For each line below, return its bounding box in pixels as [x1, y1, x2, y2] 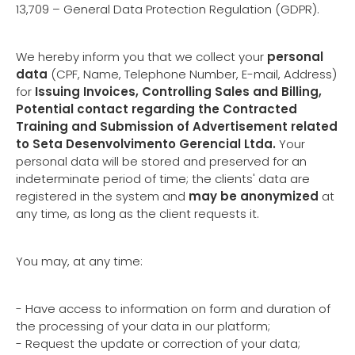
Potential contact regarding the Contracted [16, 101, 297, 117]
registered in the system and [16, 188, 189, 204]
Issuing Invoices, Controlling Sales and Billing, [35, 83, 322, 100]
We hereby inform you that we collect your [16, 48, 267, 65]
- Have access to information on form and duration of [16, 300, 330, 317]
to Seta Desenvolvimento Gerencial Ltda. [16, 136, 279, 152]
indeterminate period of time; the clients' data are [16, 170, 310, 187]
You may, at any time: [16, 253, 143, 269]
